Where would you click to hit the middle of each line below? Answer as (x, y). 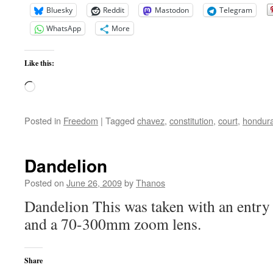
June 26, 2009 (94, 183)
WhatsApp (64, 28)
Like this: (39, 63)
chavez (151, 120)
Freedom (81, 120)
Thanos (151, 183)
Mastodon (172, 10)
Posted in (43, 120)
